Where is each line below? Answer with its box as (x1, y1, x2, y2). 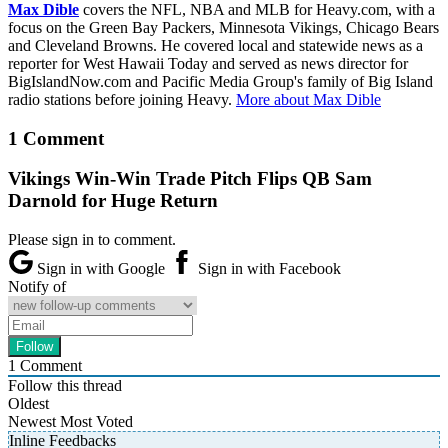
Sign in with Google (33, 260, 169, 278)
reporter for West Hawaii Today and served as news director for (8, 54, 408, 72)
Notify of (8, 278, 66, 296)
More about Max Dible (236, 90, 381, 108)
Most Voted (60, 413, 133, 431)
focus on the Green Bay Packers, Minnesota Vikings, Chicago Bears (8, 18, 439, 36)
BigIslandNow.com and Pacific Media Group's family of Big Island (8, 72, 433, 90)
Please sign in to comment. (8, 231, 176, 249)
